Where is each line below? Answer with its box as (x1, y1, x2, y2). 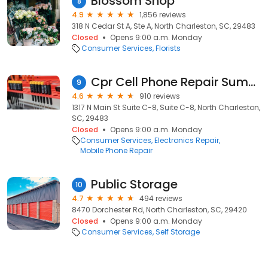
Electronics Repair (154, 135, 219, 145)
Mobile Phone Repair (80, 145, 153, 156)
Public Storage (91, 176, 178, 193)
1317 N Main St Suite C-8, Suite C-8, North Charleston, (72, 102, 260, 112)
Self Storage (156, 227, 200, 237)
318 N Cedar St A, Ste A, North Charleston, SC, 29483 (72, 21, 255, 31)
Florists (156, 43, 181, 53)
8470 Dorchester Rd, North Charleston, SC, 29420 (72, 205, 247, 215)
